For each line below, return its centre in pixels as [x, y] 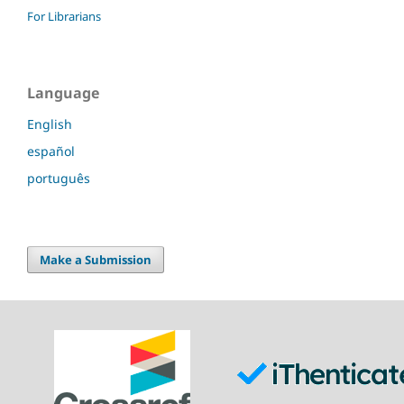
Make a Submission [96, 260]
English [50, 124]
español [51, 151]
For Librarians [64, 17]
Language [63, 93]
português [59, 179]
